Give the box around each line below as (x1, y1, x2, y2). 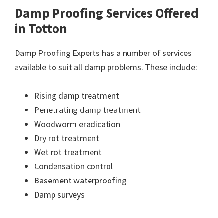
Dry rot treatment (34, 132, 99, 144)
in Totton (15, 19, 67, 36)
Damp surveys (34, 188, 85, 200)
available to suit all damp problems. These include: (15, 61, 197, 73)
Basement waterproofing (34, 174, 127, 186)
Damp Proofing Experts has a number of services (15, 47, 192, 58)
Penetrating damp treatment (34, 104, 141, 115)
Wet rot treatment (34, 146, 102, 158)
